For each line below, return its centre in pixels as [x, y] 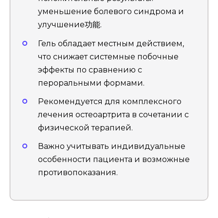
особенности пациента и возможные [114, 159]
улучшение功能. [70, 25]
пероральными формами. [91, 83]
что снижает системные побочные [108, 56]
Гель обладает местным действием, [111, 43]
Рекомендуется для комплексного [110, 101]
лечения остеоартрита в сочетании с [113, 114]
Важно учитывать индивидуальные [112, 146]
